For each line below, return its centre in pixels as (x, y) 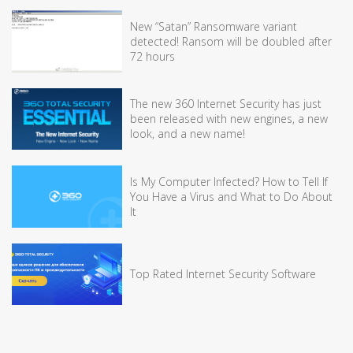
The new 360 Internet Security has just (226, 104)
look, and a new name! (188, 134)
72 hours (152, 56)
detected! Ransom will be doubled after (231, 41)
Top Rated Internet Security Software (223, 274)
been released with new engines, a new (229, 119)
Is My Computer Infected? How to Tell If (229, 181)
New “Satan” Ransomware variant (214, 26)
